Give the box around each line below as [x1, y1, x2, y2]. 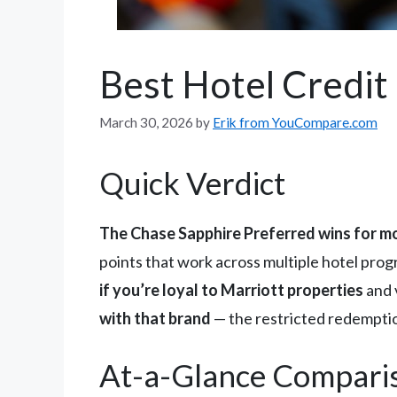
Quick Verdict [99, 164, 285, 202]
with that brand [99, 308, 211, 329]
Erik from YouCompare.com [213, 114, 378, 131]
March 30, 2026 [99, 114, 193, 131]
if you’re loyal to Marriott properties [99, 280, 363, 300]
